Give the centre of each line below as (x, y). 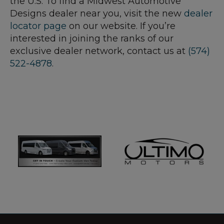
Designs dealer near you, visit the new (97, 14)
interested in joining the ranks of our (92, 39)
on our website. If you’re (121, 26)
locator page (38, 26)
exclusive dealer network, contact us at (99, 51)
